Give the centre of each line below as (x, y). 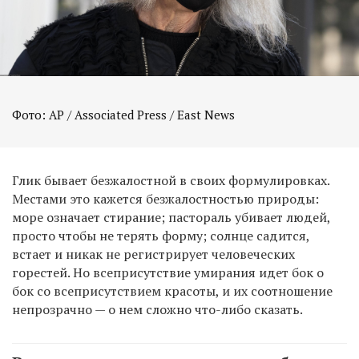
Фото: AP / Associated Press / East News (123, 114)
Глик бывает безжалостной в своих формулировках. (171, 180)
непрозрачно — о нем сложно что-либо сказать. (157, 309)
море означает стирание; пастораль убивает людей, (171, 217)
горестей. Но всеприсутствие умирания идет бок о (168, 272)
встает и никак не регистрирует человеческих (153, 254)
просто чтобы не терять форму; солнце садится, (161, 235)
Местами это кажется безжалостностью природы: (165, 198)
